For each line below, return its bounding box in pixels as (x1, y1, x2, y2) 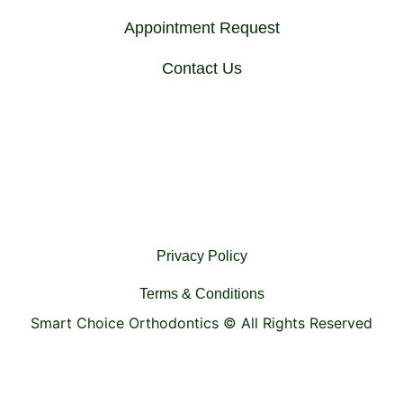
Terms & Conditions (139, 285, 264, 301)
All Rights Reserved (241, 313, 372, 332)
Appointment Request (123, 18, 280, 37)
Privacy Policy (156, 247, 247, 264)
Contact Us (161, 58, 242, 77)
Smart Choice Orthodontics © (31, 313, 241, 332)
